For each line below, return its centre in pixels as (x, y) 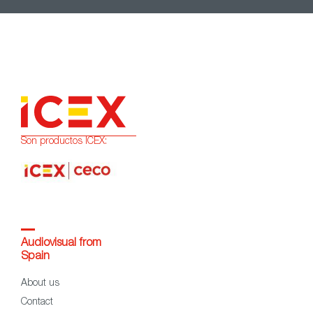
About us (40, 283)
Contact (37, 302)
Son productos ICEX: (64, 142)
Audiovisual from (61, 243)
